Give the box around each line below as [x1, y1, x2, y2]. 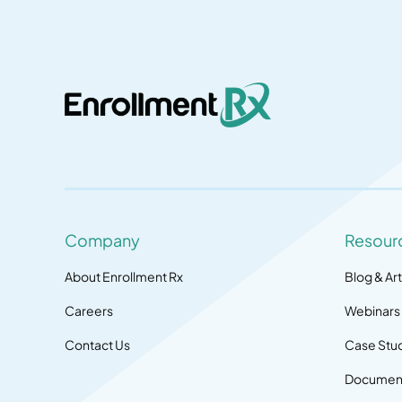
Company [64, 229, 140, 250]
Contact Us [64, 336, 130, 353]
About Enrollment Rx [64, 267, 183, 284]
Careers [64, 301, 113, 319]
